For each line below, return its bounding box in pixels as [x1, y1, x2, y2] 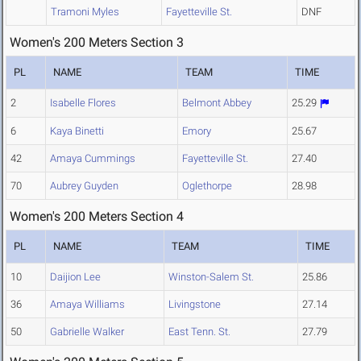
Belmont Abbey [182, 97, 251, 110]
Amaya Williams [50, 298, 125, 311]
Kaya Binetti [50, 125, 104, 138]
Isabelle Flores [50, 97, 116, 110]
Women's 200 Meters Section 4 [10, 209, 184, 225]
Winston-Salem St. [168, 271, 254, 284]
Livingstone [168, 298, 221, 311]
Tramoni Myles [51, 6, 119, 19]
